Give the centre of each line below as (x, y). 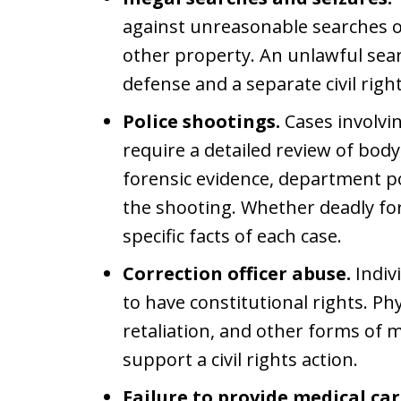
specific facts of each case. (232, 236)
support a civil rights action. (240, 359)
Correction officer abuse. (237, 273)
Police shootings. (201, 121)
